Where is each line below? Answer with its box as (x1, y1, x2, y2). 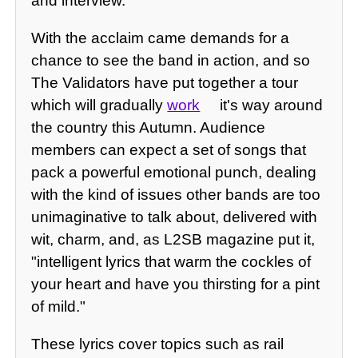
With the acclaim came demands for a (31, 30, 290, 47)
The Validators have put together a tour (31, 74, 299, 92)
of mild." (31, 298, 86, 316)
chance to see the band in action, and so (31, 52, 311, 70)
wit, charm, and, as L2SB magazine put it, (31, 231, 316, 249)
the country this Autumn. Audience (31, 119, 266, 137)
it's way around (215, 97, 323, 114)
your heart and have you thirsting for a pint (31, 276, 320, 293)
